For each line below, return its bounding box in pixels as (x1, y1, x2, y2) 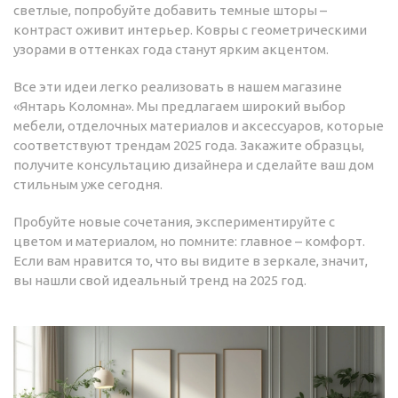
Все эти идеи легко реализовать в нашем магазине (13, 79, 342, 95)
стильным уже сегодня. (13, 177, 163, 193)
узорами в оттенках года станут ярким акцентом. (13, 42, 329, 58)
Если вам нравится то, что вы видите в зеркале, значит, (13, 253, 368, 269)
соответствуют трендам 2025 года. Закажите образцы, (13, 138, 364, 154)
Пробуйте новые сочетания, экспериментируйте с (13, 214, 335, 230)
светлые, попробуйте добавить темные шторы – (13, 3, 327, 19)
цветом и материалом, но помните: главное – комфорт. (13, 234, 365, 250)
